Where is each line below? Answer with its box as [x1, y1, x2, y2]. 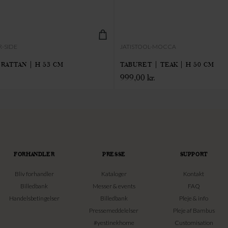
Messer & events [92, 182, 135, 190]
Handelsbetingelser [9, 194, 60, 202]
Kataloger [101, 169, 127, 178]
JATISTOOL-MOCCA [120, 42, 176, 50]
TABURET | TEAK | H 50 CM [120, 60, 214, 69]
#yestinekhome [93, 218, 134, 226]
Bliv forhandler [14, 169, 54, 178]
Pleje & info [179, 194, 209, 202]
